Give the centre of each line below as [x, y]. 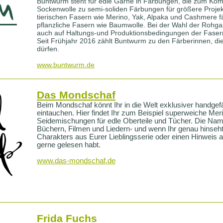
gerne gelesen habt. [69, 145]
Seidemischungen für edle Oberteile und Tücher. [115, 121]
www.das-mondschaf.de [76, 161]
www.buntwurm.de [66, 65]
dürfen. [48, 49]
